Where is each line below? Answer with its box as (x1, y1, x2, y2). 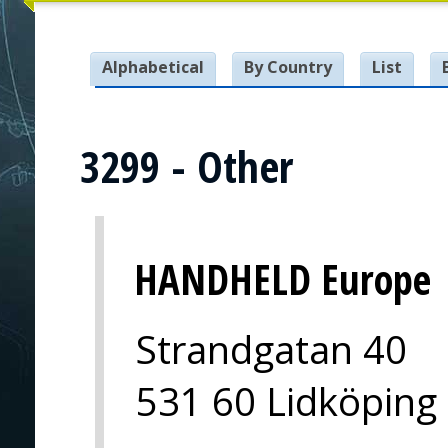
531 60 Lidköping (136, 374, 437, 427)
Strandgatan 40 (136, 322, 407, 375)
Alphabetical (102, 56, 204, 78)
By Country (244, 56, 332, 78)
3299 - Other (80, 137, 293, 197)
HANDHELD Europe (134, 251, 431, 307)
